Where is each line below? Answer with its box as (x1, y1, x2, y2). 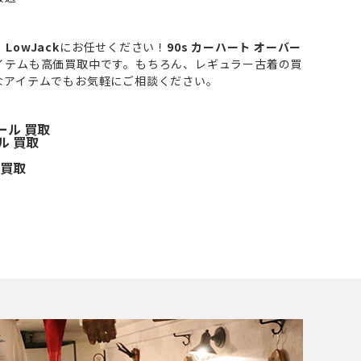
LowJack (6, 39, 60, 55)
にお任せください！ (59, 39, 168, 55)
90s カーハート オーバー (167, 39, 302, 55)
